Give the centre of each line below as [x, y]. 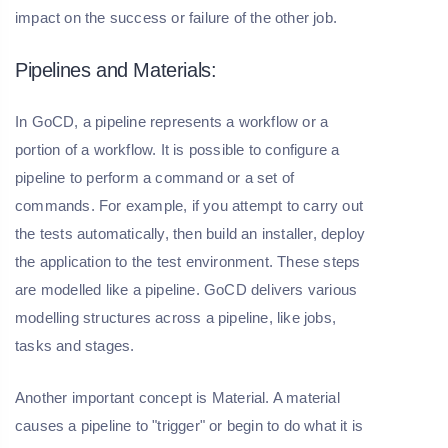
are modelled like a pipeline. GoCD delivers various [186, 289]
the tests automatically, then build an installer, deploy [190, 233]
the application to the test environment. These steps [188, 261]
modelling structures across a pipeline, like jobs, [176, 317]
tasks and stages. [75, 345]
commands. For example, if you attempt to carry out [189, 205]
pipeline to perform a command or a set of [155, 177]
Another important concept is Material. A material [177, 397]
